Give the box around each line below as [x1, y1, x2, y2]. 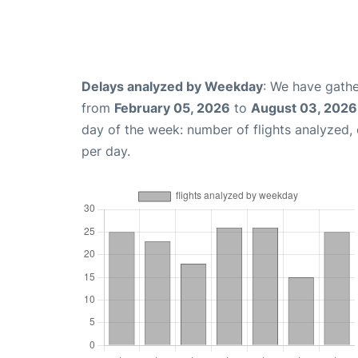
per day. [82, 143, 130, 160]
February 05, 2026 [114, 100, 230, 117]
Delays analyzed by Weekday [82, 78, 263, 95]
